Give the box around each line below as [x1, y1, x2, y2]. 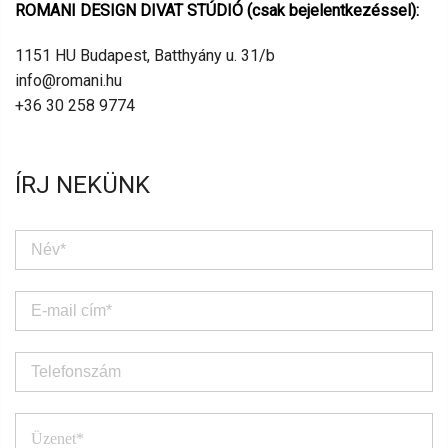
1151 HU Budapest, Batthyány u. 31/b [15, 46, 275, 66]
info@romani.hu [15, 71, 122, 91]
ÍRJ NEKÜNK [15, 171, 150, 200]
